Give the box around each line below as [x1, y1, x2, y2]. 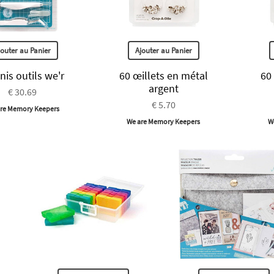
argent [148, 81, 179, 96]
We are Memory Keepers [127, 117, 201, 127]
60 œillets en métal [119, 68, 208, 83]
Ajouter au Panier [135, 45, 192, 56]
